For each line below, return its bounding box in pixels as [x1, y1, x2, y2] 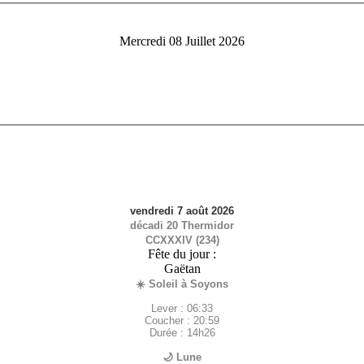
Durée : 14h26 [149, 326, 215, 339]
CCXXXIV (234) [145, 233, 219, 246]
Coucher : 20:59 [145, 314, 219, 327]
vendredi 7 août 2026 [130, 204, 234, 217]
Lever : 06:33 [151, 301, 213, 314]
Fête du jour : [148, 246, 216, 261]
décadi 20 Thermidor [130, 219, 234, 232]
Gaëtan [163, 261, 201, 275]
